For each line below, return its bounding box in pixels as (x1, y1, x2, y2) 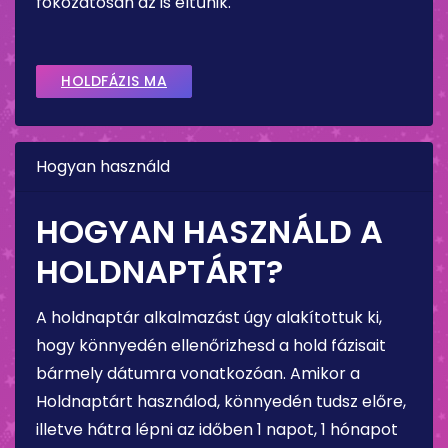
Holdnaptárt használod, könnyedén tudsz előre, (36, 389, 406, 413)
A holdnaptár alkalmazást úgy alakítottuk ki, (36, 305, 382, 329)
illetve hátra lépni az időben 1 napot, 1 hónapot (36, 417, 398, 441)
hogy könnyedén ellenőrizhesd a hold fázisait (36, 333, 386, 357)
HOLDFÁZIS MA (61, 70, 167, 91)
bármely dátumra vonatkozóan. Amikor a (36, 361, 360, 385)
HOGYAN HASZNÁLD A (36, 208, 383, 254)
